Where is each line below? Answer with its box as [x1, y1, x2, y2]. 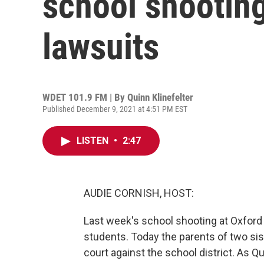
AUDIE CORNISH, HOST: [84, 187, 194, 199]
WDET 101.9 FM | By [42, 91, 127, 103]
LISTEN [77, 135, 111, 146]
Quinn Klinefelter [127, 91, 193, 103]
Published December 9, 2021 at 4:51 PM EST [42, 104, 187, 114]
